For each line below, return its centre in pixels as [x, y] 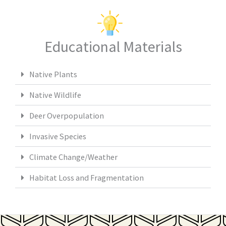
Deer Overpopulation [67, 115]
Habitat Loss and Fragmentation [87, 177]
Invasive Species [58, 136]
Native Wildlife [55, 95]
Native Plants [53, 74]
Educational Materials [113, 46]
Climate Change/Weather [74, 157]
